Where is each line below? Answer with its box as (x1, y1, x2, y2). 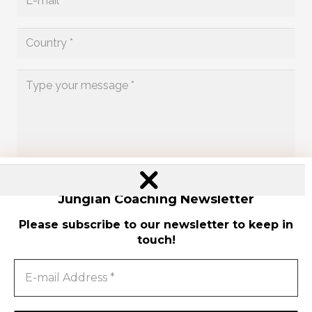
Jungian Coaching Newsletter (58, 192, 254, 208)
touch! (136, 233, 175, 247)
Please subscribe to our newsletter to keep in (19, 218, 293, 231)
